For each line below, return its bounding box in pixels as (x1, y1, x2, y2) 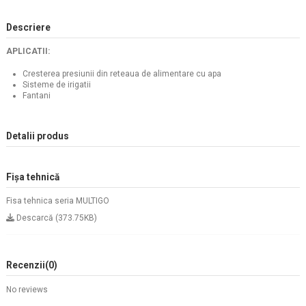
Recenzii (6, 260, 45, 271)
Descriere (6, 22, 51, 33)
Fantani (23, 90, 51, 100)
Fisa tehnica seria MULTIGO (6, 195, 109, 206)
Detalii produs (6, 130, 69, 141)
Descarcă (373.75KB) (14, 213, 97, 223)
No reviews (6, 285, 48, 295)
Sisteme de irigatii (23, 79, 91, 89)
